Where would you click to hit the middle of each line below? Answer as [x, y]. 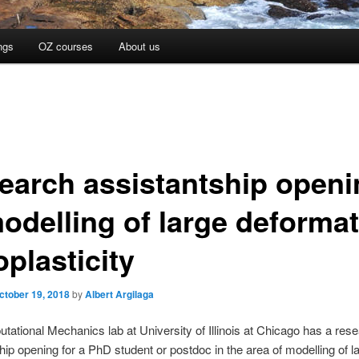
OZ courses [66, 46]
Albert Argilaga [119, 294]
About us [139, 46]
